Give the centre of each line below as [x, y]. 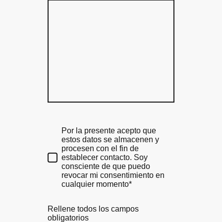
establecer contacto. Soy [105, 157]
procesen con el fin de [100, 148]
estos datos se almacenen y [110, 139]
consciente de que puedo [106, 166]
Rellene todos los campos [93, 209]
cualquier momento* [97, 184]
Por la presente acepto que [109, 130]
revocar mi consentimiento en [113, 175]
